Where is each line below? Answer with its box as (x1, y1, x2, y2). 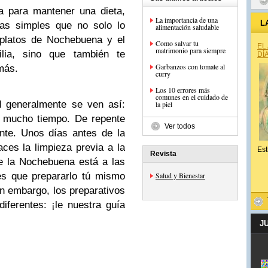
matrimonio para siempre (156, 45, 226, 55)
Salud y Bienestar (156, 170, 205, 180)
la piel (156, 99, 172, 109)
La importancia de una (156, 15, 218, 25)
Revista (150, 150, 176, 158)
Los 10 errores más (156, 85, 210, 95)
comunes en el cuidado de (156, 92, 228, 102)
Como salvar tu (156, 38, 199, 48)
